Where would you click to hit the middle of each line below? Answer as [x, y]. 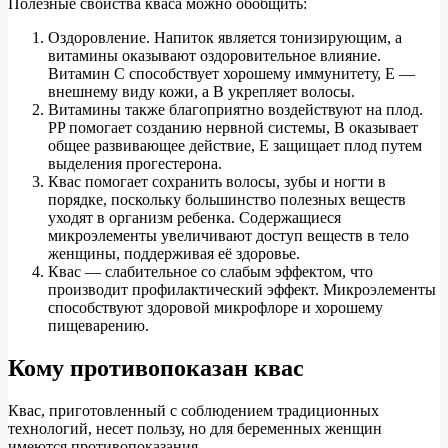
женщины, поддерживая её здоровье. [174, 254]
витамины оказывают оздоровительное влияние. [214, 56]
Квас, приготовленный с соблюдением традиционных [193, 411]
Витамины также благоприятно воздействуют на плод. [235, 110]
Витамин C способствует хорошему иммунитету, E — [231, 74]
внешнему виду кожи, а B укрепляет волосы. [201, 92]
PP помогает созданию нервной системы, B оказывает [233, 128]
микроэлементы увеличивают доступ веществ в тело [228, 236]
